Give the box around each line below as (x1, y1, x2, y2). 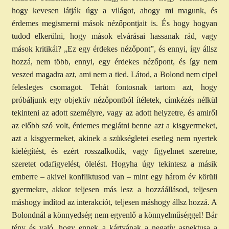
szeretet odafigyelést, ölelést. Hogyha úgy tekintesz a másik (11, 159, 218, 169)
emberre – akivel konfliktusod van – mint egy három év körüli (11, 172, 218, 181)
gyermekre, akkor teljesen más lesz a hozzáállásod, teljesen (11, 185, 218, 194)
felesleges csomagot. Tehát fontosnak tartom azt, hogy (11, 83, 218, 92)
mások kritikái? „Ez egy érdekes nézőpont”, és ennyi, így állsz (11, 44, 218, 54)
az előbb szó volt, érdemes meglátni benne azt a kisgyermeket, (11, 121, 218, 130)
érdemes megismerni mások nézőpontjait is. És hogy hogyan (11, 19, 218, 28)
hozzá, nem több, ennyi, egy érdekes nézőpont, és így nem (11, 57, 218, 66)
